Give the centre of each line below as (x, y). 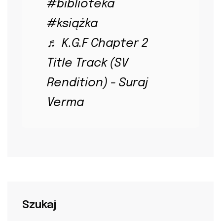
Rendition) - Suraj (97, 83)
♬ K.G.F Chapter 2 (98, 43)
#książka (72, 24)
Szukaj (39, 205)
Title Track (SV (88, 63)
